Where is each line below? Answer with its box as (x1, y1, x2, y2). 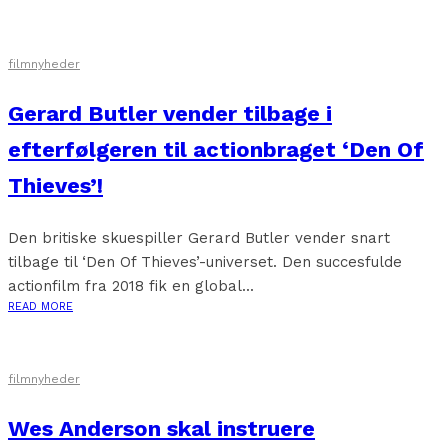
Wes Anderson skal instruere (8, 416, 315, 441)
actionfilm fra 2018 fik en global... (8, 277, 254, 295)
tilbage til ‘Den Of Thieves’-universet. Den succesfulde (8, 253, 402, 271)
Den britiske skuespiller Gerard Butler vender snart (8, 229, 390, 247)
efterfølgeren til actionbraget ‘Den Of (8, 137, 424, 162)
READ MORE (8, 300, 73, 313)
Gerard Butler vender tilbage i (8, 101, 332, 126)
